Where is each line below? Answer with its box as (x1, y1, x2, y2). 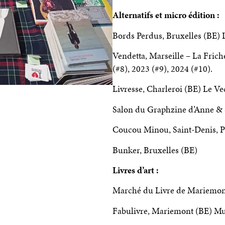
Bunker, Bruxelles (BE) (113, 144, 199, 156)
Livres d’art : (113, 164, 161, 176)
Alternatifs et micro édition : (113, 9, 221, 22)
